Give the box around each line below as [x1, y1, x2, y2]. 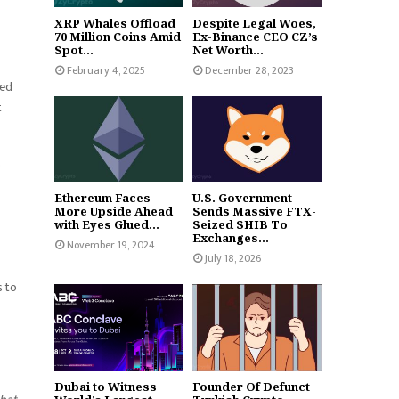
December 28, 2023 [205, 61, 294, 79]
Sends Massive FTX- [192, 203, 316, 220]
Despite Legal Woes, [192, 14, 316, 31]
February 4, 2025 [67, 61, 145, 79]
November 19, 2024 [67, 236, 155, 255]
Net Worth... [192, 41, 264, 58]
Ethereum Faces [54, 190, 151, 207]
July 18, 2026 [205, 249, 261, 268]
